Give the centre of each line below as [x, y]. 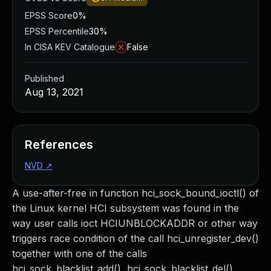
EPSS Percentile [57, 31]
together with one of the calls [80, 253]
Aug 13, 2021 [54, 92]
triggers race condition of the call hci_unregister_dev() [135, 238]
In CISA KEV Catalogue [70, 47]
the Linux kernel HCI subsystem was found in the [126, 208]
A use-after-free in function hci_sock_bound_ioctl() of [135, 193]
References [59, 145]
